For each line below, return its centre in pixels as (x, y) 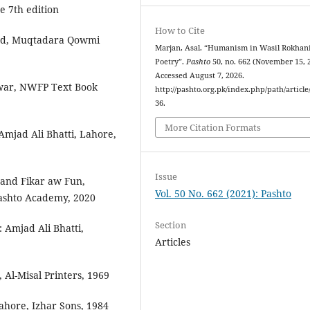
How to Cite (180, 30)
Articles (173, 242)
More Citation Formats (213, 128)
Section (171, 225)
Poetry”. (171, 61)
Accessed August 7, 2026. (200, 75)
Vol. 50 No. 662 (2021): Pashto (224, 194)
